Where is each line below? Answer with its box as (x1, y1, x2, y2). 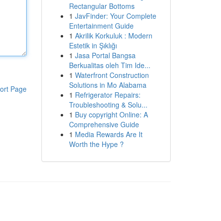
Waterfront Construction (74, 70, 149, 80)
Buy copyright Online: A (74, 110, 148, 119)
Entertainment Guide (69, 21, 134, 31)
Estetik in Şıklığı (69, 40, 117, 50)
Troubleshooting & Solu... (69, 100, 147, 110)
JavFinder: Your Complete (74, 11, 156, 21)
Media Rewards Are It (74, 129, 143, 139)
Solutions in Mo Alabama (69, 80, 147, 90)
